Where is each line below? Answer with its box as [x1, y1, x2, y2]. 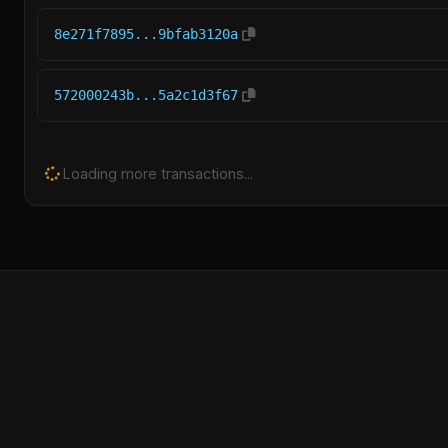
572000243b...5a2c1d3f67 [54, 87, 238, 103]
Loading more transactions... [59, 165, 253, 182]
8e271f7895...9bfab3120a [54, 26, 238, 42]
